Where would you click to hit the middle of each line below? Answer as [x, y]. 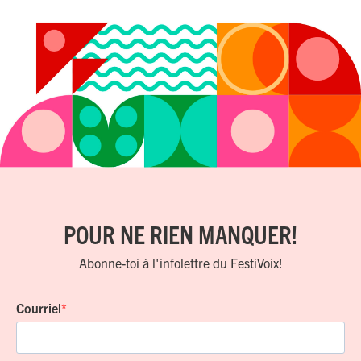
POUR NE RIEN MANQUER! [180, 234]
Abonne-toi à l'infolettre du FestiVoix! [180, 263]
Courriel [39, 308]
